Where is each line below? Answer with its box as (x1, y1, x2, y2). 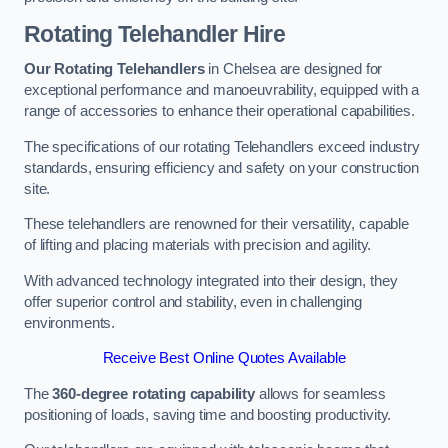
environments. (24, 314, 116, 331)
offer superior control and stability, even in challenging (24, 293, 362, 310)
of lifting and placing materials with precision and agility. (24, 237, 372, 254)
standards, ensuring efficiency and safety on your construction (24, 159, 419, 176)
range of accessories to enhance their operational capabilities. (24, 103, 415, 120)
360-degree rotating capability (52, 385, 256, 402)
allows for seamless (255, 385, 387, 402)
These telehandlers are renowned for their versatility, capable (24, 216, 409, 233)
